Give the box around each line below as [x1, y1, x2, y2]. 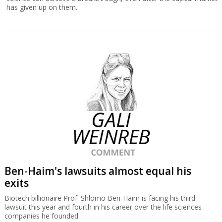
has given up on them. [6, 2, 78, 12]
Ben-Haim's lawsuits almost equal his [4, 164, 191, 178]
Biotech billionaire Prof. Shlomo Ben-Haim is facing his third [4, 193, 195, 203]
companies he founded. [4, 211, 80, 221]
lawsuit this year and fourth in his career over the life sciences [4, 202, 202, 212]
